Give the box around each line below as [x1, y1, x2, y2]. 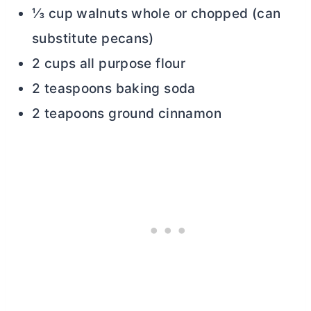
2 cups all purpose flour [32, 55, 186, 72]
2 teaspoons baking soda [32, 80, 196, 96]
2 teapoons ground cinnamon [32, 105, 221, 121]
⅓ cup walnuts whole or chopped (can [32, 5, 281, 22]
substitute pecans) [32, 30, 154, 47]
